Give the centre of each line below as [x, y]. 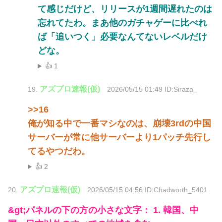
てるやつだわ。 [59, 151]
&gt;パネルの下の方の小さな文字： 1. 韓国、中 [103, 210]
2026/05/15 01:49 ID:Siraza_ [152, 90]
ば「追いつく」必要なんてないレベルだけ [122, 37]
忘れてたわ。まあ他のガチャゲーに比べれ [122, 23]
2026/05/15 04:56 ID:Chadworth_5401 [147, 190]
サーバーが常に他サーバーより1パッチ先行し [119, 138]
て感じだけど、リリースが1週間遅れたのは [125, 9]
